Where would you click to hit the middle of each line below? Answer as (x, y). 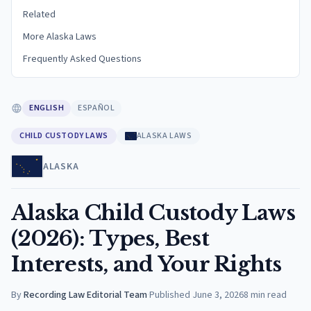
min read (269, 295)
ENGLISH (47, 108)
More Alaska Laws (60, 37)
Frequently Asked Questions (82, 59)
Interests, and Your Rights (146, 264)
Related (39, 15)
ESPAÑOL (96, 108)
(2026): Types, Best (110, 238)
